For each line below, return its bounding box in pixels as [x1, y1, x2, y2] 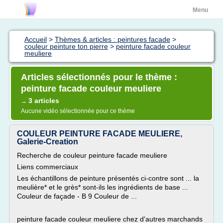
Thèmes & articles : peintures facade [55, 35, 170, 43]
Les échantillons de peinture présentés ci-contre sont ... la [17, 174, 199, 182]
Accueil [24, 35, 47, 43]
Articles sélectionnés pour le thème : [21, 72, 177, 82]
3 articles [28, 97, 59, 105]
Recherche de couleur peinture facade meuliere [17, 151, 167, 159]
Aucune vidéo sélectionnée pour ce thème [21, 108, 135, 114]
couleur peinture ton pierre [24, 42, 108, 50]
